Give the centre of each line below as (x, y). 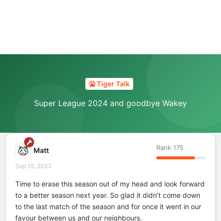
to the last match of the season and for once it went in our (108, 206)
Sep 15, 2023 (34, 166)
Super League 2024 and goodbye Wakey (110, 103)
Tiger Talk (113, 84)
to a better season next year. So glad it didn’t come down (108, 195)
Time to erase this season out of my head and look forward (110, 184)
